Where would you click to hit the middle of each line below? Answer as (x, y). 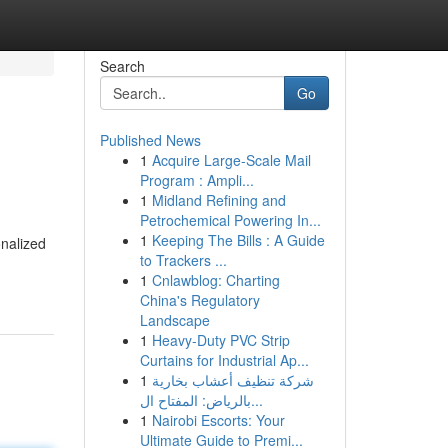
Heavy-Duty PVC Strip (220, 340)
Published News (150, 140)
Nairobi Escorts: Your (218, 420)
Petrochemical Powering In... (230, 220)
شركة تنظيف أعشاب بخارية (232, 380)
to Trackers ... (183, 260)
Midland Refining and (218, 200)
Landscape (174, 320)
